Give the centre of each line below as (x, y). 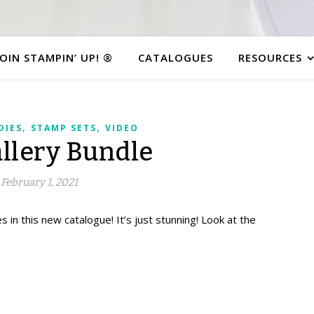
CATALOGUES (176, 57)
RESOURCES (270, 57)
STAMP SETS (63, 128)
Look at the (228, 219)
